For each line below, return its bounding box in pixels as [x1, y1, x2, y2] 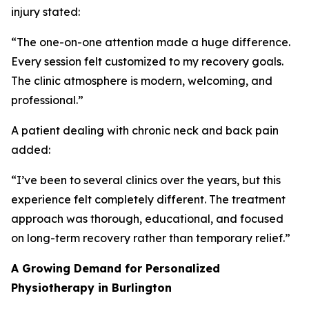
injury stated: [11, 5, 80, 19]
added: [11, 143, 50, 157]
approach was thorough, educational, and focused [11, 212, 283, 226]
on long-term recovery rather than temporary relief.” [11, 231, 290, 245]
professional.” [11, 93, 83, 107]
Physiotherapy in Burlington [11, 281, 172, 295]
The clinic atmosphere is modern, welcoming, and [11, 74, 272, 88]
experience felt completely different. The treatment [11, 192, 286, 206]
